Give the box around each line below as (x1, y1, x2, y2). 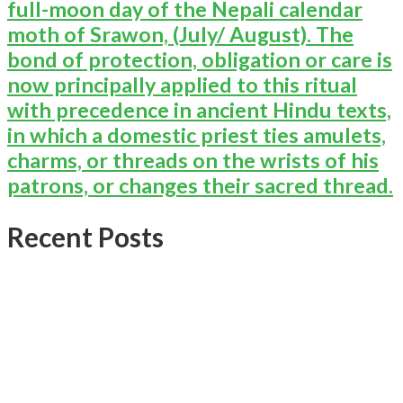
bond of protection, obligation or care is (7, 46, 392, 72)
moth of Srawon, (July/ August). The (7, 21, 354, 47)
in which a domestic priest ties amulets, (7, 121, 386, 148)
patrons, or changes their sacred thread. (7, 172, 393, 198)
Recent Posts (7, 219, 164, 253)
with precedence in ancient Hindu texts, (7, 96, 391, 122)
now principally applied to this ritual (7, 71, 357, 97)
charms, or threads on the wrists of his (7, 147, 379, 173)
